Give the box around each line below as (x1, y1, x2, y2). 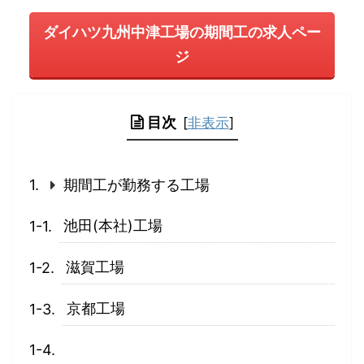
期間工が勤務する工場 (63, 176, 210, 193)
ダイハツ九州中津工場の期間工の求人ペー (43, 24, 321, 41)
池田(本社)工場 (63, 217, 162, 234)
